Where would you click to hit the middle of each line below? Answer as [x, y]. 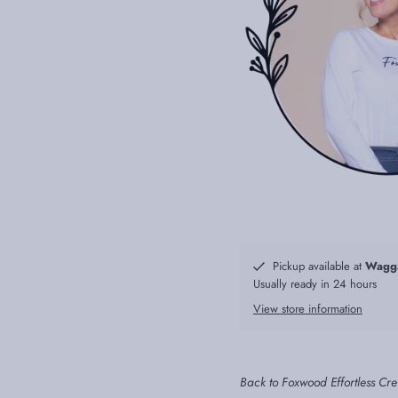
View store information [307, 309]
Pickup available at [318, 267]
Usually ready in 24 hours [314, 284]
